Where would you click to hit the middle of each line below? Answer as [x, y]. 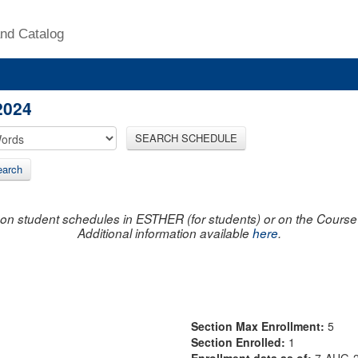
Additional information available [165, 233]
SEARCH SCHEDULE [186, 137]
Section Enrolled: [240, 342]
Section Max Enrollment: [259, 326]
